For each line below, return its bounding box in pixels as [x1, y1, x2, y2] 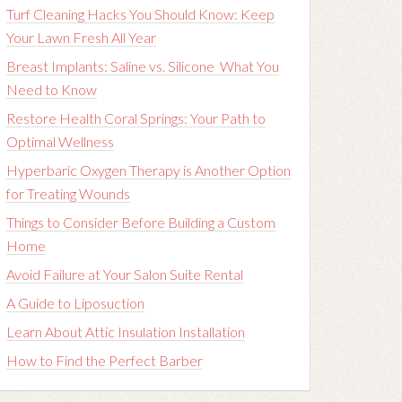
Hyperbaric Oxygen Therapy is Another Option [6, 162, 291, 179]
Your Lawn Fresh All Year [6, 29, 156, 46]
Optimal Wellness [6, 133, 114, 150]
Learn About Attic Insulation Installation [6, 323, 245, 340]
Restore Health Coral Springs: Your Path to [6, 109, 266, 127]
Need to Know [6, 81, 97, 98]
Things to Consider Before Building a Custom [6, 214, 275, 231]
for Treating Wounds [6, 185, 130, 202]
